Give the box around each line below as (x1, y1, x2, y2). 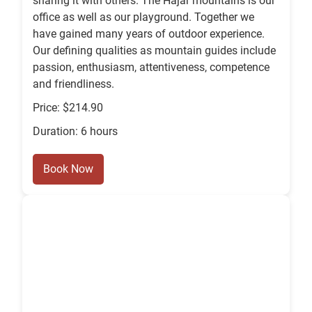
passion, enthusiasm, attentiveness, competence (33, 61, 270, 75)
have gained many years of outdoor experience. (33, 27, 265, 41)
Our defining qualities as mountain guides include (33, 44, 276, 58)
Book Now (43, 162, 93, 176)
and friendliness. (33, 77, 114, 91)
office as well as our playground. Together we (33, 10, 254, 24)
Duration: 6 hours (33, 125, 118, 139)
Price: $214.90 (33, 101, 103, 115)
